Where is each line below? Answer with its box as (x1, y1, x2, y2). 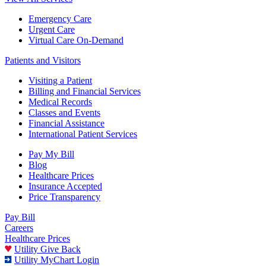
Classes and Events (28, 107, 100, 118)
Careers (5, 223, 33, 233)
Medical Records (28, 97, 92, 107)
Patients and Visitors (5, 55, 81, 66)
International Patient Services (28, 129, 137, 140)
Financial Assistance (28, 118, 104, 129)
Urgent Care (28, 24, 75, 35)
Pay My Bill (28, 149, 74, 160)
